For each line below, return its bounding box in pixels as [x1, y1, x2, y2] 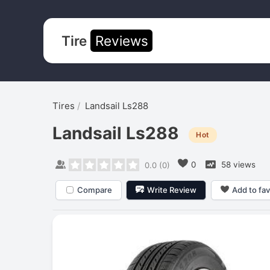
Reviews [95, 32, 148, 49]
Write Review [147, 184, 197, 195]
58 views [218, 159, 256, 169]
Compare [77, 184, 112, 195]
